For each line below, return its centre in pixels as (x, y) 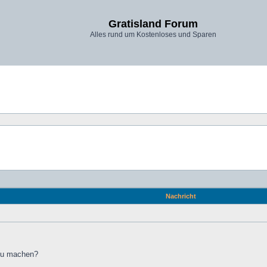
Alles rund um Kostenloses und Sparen (153, 35)
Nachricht (181, 196)
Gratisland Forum (153, 24)
